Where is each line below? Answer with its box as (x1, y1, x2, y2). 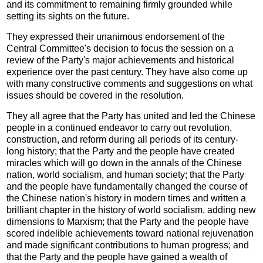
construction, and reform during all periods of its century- (6, 134, 239, 144)
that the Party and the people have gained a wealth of (6, 251, 228, 262)
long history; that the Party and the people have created (6, 146, 235, 156)
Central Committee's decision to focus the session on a (6, 43, 234, 53)
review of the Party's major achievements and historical (6, 55, 235, 65)
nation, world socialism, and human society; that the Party (6, 169, 245, 180)
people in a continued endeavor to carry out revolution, (6, 122, 232, 133)
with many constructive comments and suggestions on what (6, 78, 253, 89)
